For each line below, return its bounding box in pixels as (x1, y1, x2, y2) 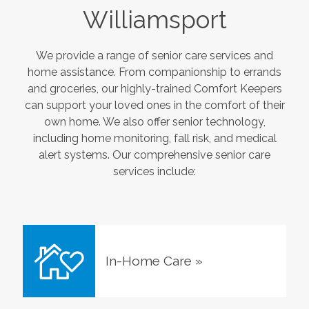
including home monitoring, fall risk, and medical (32, 132, 277, 146)
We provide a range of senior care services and (36, 49, 273, 63)
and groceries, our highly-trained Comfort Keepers (27, 82, 282, 96)
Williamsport (82, 6, 227, 34)
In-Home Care (105, 253, 192, 269)
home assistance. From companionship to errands (28, 66, 281, 79)
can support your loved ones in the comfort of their (24, 99, 285, 112)
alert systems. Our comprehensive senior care (39, 148, 270, 162)
